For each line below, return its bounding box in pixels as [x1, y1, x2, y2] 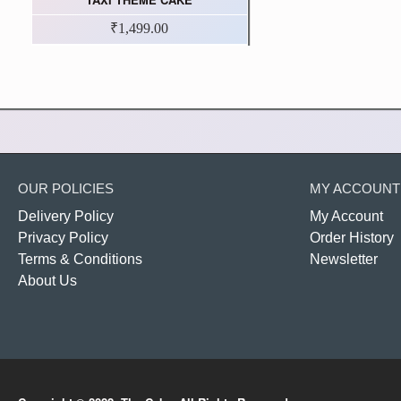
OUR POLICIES [18, 181, 114, 196]
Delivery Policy [18, 209, 114, 224]
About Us [18, 273, 77, 288]
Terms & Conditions [18, 252, 142, 267]
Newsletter [310, 252, 378, 267]
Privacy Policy [18, 230, 108, 245]
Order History [310, 230, 394, 245]
